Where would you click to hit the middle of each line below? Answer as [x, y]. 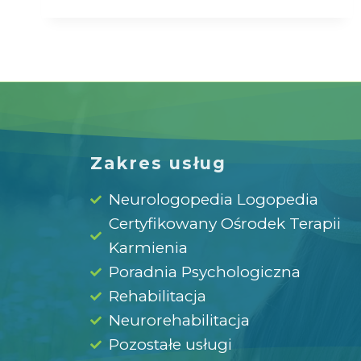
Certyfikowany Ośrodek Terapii [224, 224]
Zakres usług [158, 163]
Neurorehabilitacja [179, 320]
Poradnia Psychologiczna [204, 272]
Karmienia [148, 248]
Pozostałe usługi [170, 344]
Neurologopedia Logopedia [213, 199]
